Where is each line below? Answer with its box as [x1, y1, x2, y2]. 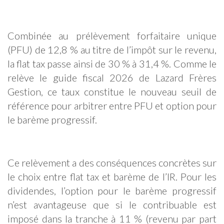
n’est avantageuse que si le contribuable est [7, 198, 216, 211]
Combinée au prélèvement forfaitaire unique [7, 29, 216, 42]
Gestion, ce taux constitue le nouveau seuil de [7, 85, 216, 98]
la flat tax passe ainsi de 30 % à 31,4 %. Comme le [7, 57, 216, 70]
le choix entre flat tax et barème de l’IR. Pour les [7, 170, 216, 183]
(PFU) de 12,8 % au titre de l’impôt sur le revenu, [7, 43, 216, 56]
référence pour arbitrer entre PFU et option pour [7, 99, 216, 112]
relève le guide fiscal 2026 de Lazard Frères [7, 71, 216, 84]
